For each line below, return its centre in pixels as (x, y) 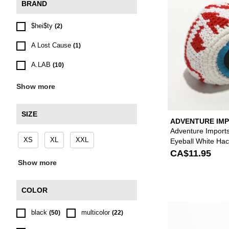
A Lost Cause (51, 45)
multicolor (96, 212)
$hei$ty (42, 26)
